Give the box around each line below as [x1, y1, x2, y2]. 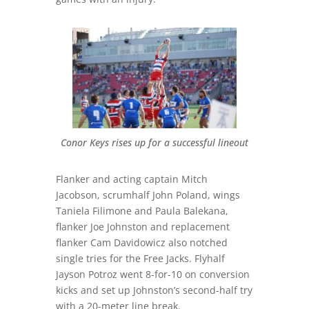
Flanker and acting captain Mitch [55, 172, 208, 186]
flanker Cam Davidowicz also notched [55, 235, 228, 249]
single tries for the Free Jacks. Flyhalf [55, 251, 225, 265]
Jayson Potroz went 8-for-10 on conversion [55, 267, 250, 281]
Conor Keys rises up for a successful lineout [60, 135, 248, 149]
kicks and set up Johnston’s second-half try [55, 283, 252, 297]
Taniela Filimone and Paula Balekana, [55, 203, 228, 217]
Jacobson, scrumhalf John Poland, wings [55, 188, 240, 201]
